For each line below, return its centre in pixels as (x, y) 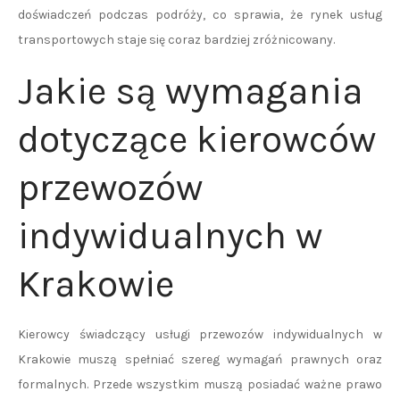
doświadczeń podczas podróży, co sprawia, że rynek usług (200, 15)
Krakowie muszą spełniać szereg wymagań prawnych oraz (200, 359)
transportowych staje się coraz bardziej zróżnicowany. (176, 40)
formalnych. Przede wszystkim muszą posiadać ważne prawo (200, 384)
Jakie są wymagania (191, 91)
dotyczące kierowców (197, 139)
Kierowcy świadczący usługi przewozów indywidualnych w (200, 334)
